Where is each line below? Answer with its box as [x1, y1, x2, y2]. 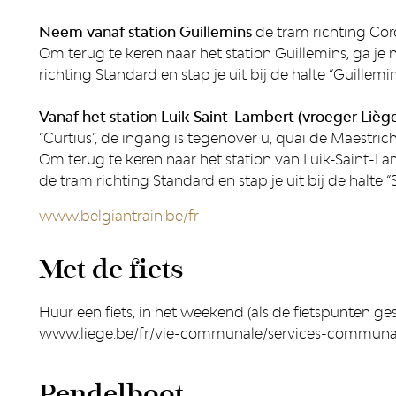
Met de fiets [39, 252, 184, 286]
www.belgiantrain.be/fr [39, 207, 199, 225]
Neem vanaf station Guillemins [39, 23, 252, 41]
